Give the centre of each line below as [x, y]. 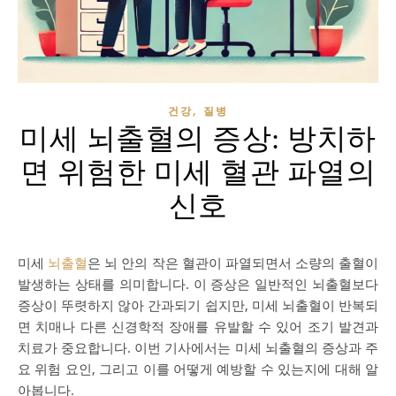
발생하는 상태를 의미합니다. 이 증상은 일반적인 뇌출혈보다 [198, 284]
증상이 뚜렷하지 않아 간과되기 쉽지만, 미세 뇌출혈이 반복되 [198, 305]
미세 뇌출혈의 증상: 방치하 [198, 139]
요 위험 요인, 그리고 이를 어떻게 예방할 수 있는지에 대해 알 [198, 369]
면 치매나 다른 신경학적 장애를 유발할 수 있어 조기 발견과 [198, 326]
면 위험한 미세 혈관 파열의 [198, 172]
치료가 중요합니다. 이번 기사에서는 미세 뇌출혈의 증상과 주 [198, 347]
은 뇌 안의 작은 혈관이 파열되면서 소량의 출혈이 [233, 263]
